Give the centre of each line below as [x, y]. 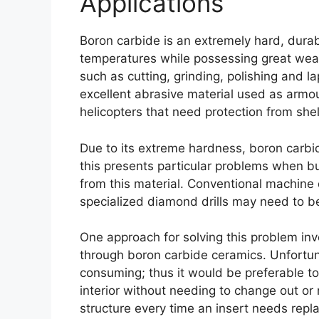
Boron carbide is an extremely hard [180, 41]
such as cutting [123, 77]
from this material [130, 183]
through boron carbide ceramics [171, 255]
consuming [111, 273]
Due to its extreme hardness [161, 148]
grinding [197, 77]
